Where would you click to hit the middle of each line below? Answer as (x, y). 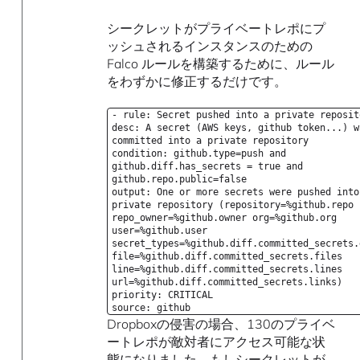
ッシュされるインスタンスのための (210, 46)
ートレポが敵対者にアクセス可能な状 (217, 342)
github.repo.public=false (180, 180)
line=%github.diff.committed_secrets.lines (227, 270)
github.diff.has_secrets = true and (208, 167)
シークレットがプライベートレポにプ (217, 29)
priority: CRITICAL (163, 295)
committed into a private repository (211, 141)
